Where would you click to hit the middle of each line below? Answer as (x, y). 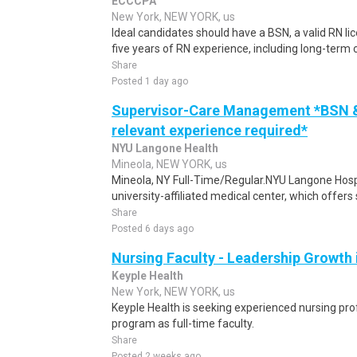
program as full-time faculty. (183, 324)
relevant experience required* (210, 130)
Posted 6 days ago (153, 229)
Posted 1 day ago (150, 81)
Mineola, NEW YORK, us (169, 164)
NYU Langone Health (165, 148)
